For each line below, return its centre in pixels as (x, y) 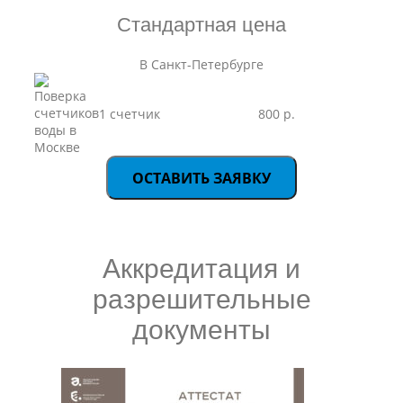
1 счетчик (130, 114)
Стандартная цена (201, 25)
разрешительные (201, 299)
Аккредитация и (201, 269)
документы (201, 330)
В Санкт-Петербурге (201, 64)
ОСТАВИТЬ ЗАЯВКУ (201, 178)
